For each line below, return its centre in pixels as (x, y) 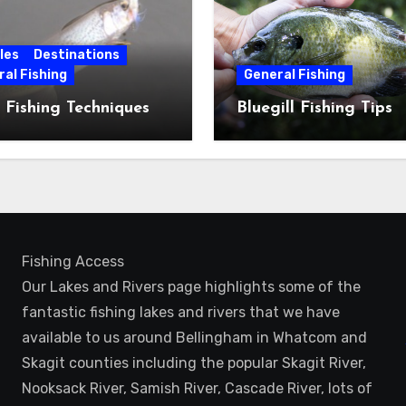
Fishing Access (73, 261)
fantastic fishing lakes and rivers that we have (181, 312)
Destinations (76, 55)
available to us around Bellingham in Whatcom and (195, 338)
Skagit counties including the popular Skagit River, (194, 363)
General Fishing (295, 75)
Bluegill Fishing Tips (314, 108)
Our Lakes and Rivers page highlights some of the (192, 287)
